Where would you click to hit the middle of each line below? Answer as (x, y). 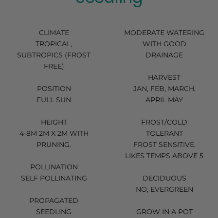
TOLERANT (164, 133)
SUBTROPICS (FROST (54, 55)
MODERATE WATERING (164, 32)
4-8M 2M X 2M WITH (54, 133)
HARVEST (164, 77)
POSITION (54, 88)
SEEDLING (54, 211)
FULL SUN (54, 100)
